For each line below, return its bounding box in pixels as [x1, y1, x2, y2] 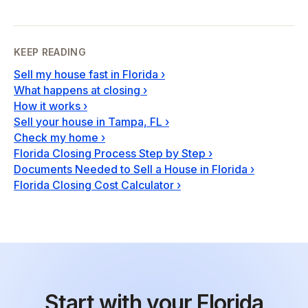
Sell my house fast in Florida [14, 67, 158, 81]
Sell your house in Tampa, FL [14, 115, 162, 129]
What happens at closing [14, 83, 140, 97]
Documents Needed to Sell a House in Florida [14, 162, 247, 176]
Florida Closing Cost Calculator [14, 178, 174, 192]
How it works [14, 99, 80, 113]
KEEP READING [14, 46, 87, 58]
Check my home [14, 131, 98, 144]
